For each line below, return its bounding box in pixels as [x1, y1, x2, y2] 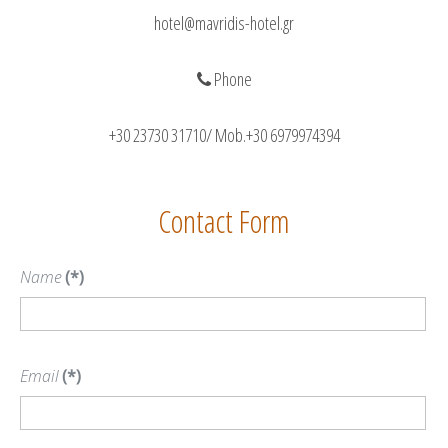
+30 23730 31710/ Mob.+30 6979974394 [108, 123, 340, 147]
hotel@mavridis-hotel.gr [154, 11, 294, 35]
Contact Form [158, 200, 290, 242]
